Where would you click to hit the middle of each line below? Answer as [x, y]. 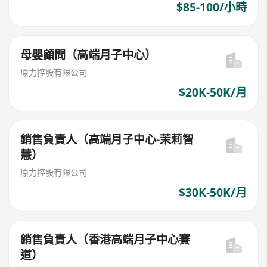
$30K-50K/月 [212, 192]
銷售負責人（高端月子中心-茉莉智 [107, 140]
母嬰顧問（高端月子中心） [89, 55]
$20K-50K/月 [212, 92]
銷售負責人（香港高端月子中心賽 [105, 240]
